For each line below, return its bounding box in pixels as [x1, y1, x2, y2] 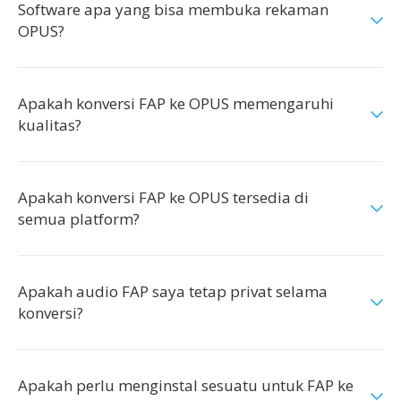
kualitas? [18, 115, 81, 135]
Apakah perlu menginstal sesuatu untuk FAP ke [18, 375, 354, 396]
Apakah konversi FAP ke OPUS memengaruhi [18, 93, 334, 114]
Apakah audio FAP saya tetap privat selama [18, 281, 328, 302]
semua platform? [18, 209, 140, 229]
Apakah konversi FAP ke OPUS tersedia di [18, 187, 309, 208]
